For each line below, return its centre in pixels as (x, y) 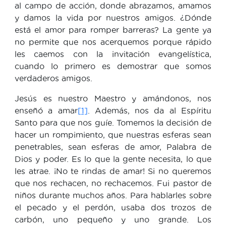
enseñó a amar (46, 110)
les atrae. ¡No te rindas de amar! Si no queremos (113, 171)
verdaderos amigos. (53, 78)
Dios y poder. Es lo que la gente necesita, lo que (113, 159)
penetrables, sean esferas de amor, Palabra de (113, 147)
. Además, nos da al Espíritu (150, 110)
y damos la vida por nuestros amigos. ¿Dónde (113, 17)
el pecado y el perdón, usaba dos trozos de (113, 207)
